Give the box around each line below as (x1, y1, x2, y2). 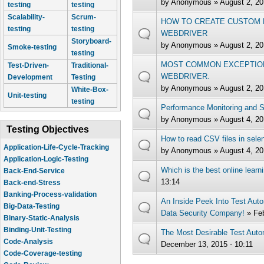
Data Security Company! (160, 208, 245, 217)
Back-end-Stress (4, 179, 61, 187)
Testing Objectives (6, 124, 89, 134)
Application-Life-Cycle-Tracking (4, 143, 109, 151)
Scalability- (8, 13, 45, 21)
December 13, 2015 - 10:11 (160, 239, 253, 249)
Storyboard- (71, 37, 111, 45)
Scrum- (71, 13, 96, 21)
